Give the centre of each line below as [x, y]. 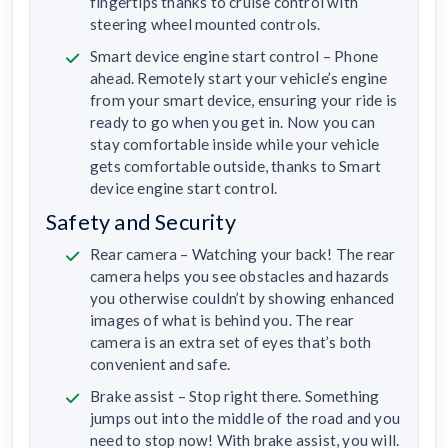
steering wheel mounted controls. [205, 24]
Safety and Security [141, 222]
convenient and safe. [160, 364]
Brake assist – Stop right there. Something [235, 396]
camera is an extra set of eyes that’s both [231, 342]
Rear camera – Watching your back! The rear [243, 254]
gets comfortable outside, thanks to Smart [236, 166]
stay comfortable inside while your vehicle [235, 144]
